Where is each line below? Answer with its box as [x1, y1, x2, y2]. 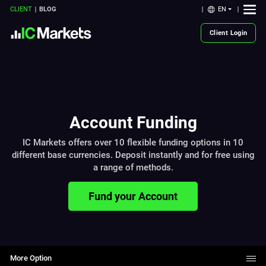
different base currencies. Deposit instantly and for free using [11, 150, 255, 161]
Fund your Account [88, 189, 178, 202]
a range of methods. [93, 162, 173, 173]
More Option [10, 254, 52, 263]
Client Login [209, 28, 248, 37]
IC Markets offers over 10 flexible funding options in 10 [23, 137, 243, 148]
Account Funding [69, 112, 197, 132]
